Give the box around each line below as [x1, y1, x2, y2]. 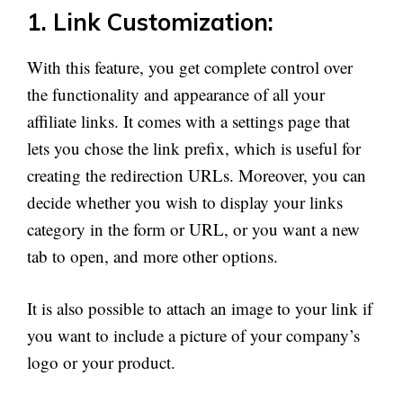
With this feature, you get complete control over [27, 55, 353, 78]
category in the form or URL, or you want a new [27, 217, 360, 240]
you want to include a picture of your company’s [27, 324, 360, 347]
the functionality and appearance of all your [27, 82, 325, 105]
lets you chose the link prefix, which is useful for [27, 136, 361, 159]
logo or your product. [27, 351, 175, 374]
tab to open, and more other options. [27, 244, 278, 267]
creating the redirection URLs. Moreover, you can [27, 163, 366, 186]
